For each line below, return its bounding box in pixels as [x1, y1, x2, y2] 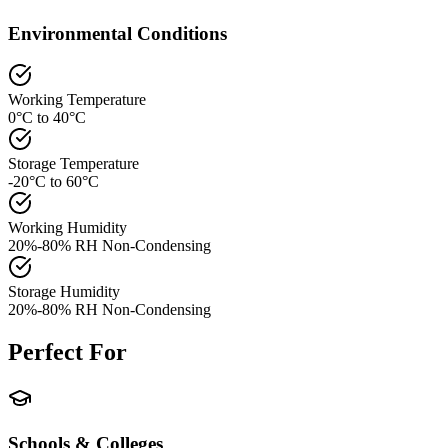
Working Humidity [8, 219, 127, 237]
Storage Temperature [8, 155, 139, 173]
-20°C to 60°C [8, 173, 99, 191]
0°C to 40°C [8, 109, 86, 127]
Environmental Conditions [8, 22, 227, 44]
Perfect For [8, 339, 127, 366]
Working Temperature [8, 91, 146, 109]
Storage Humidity [8, 283, 120, 301]
